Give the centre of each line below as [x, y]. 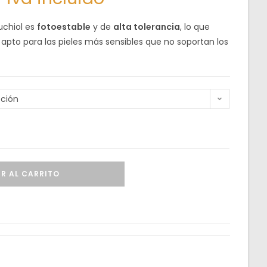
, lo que [195, 27]
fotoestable [64, 27]
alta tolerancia [147, 27]
